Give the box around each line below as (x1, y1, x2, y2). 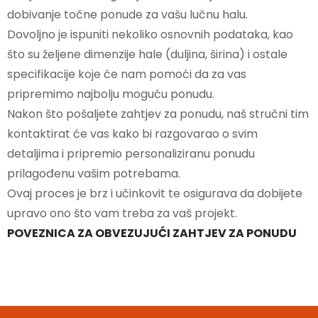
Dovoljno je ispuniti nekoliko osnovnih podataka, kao (7, 26, 293, 43)
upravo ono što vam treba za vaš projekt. (7, 204, 237, 221)
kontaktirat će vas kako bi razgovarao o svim (7, 125, 258, 142)
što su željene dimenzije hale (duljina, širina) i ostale (7, 45, 287, 62)
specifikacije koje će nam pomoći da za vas (7, 65, 246, 82)
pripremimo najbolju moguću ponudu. (7, 85, 214, 102)
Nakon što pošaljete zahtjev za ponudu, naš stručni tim (7, 105, 309, 122)
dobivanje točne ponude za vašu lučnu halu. (7, 6, 248, 23)
